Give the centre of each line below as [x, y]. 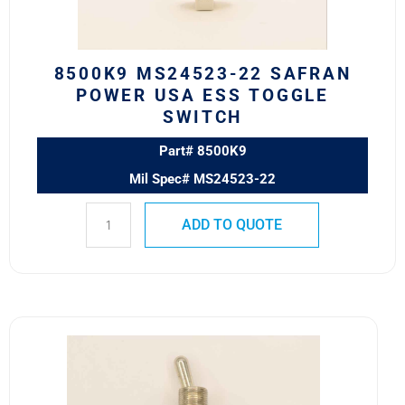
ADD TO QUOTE [231, 224]
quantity [115, 60]
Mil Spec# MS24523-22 [202, 179]
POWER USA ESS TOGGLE [202, 96]
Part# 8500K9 [202, 151]
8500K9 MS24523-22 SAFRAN [202, 74]
